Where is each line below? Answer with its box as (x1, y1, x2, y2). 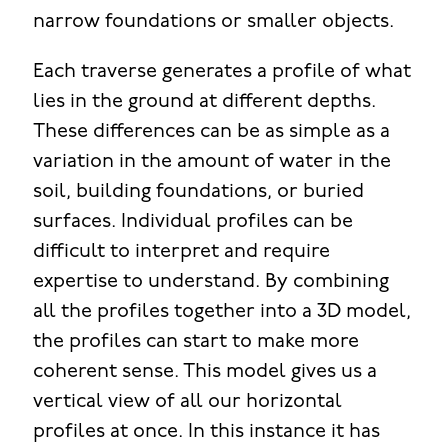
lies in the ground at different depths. (32, 92, 376, 113)
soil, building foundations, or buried (32, 182, 364, 203)
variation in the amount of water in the (32, 152, 391, 173)
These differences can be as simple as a (32, 122, 390, 143)
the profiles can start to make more (32, 332, 359, 353)
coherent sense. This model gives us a (32, 362, 377, 383)
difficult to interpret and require (32, 242, 330, 263)
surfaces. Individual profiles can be (32, 212, 353, 233)
